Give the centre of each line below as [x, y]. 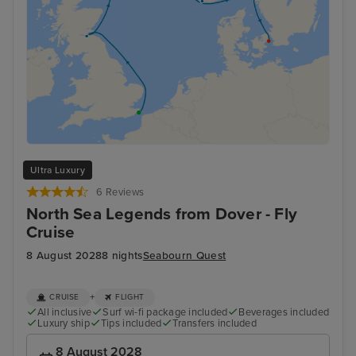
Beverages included [284, 312]
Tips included [131, 323]
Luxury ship [64, 323]
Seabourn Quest [184, 255]
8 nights [122, 255]
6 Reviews [120, 193]
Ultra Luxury [58, 170]
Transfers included [215, 323]
